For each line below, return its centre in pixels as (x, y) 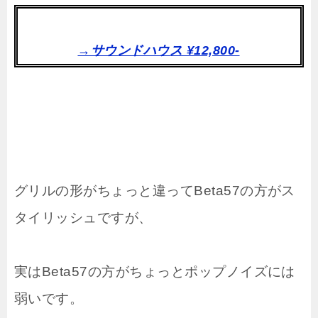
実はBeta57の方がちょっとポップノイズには (155, 271)
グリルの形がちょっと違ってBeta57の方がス (155, 190)
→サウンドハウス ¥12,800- (159, 50)
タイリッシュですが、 (83, 217)
